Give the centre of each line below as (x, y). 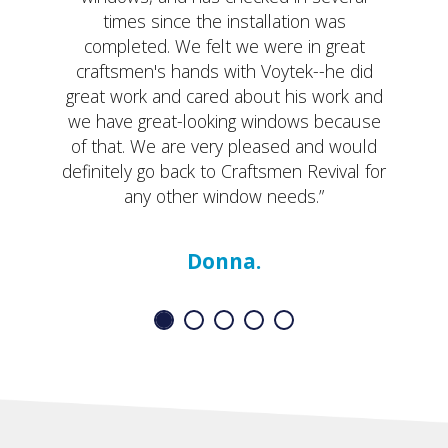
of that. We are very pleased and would (224, 145)
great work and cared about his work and (224, 95)
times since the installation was (224, 20)
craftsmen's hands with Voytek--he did (224, 70)
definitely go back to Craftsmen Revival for (224, 170)
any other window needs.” (224, 195)
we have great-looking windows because (224, 120)
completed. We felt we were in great (224, 45)
